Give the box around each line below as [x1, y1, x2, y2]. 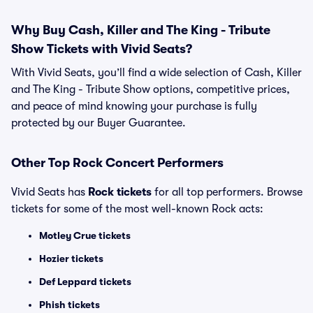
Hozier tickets [39, 253, 103, 264]
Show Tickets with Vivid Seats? [11, 42, 192, 56]
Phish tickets [39, 299, 100, 310]
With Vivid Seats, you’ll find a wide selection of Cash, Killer [11, 66, 302, 79]
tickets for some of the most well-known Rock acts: [11, 203, 263, 215]
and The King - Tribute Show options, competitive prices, [11, 83, 290, 96]
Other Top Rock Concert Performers [11, 156, 224, 170]
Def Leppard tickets [39, 276, 131, 287]
